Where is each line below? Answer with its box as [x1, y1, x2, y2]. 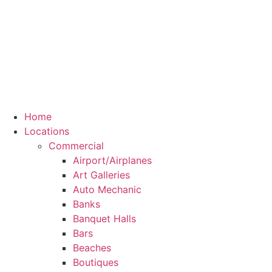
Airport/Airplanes [73, 154, 152, 166]
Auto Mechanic [73, 183, 141, 195]
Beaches [73, 242, 111, 254]
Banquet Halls [73, 212, 136, 225]
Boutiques [73, 256, 118, 268]
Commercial [49, 140, 104, 152]
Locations [24, 125, 69, 137]
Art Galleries [73, 169, 130, 181]
